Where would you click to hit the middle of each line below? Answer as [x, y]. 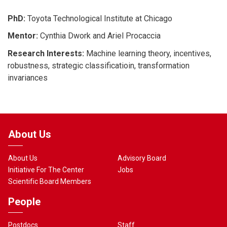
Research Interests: [46, 53]
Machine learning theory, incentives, [148, 53]
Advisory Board [142, 158]
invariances [28, 78]
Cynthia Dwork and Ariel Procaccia [99, 36]
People [24, 201]
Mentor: [23, 36]
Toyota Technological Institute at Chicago [99, 18]
